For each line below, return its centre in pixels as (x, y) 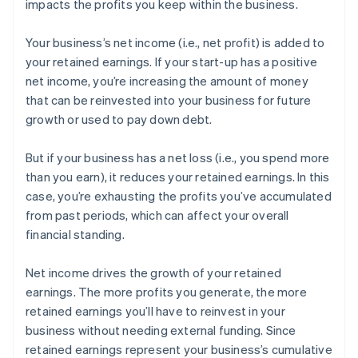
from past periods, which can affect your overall (157, 215)
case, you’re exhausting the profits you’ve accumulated (179, 196)
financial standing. (75, 235)
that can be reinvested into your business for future (169, 100)
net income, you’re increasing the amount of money (167, 81)
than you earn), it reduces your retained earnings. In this (178, 177)
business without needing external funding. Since (161, 330)
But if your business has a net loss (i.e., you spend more (178, 158)
